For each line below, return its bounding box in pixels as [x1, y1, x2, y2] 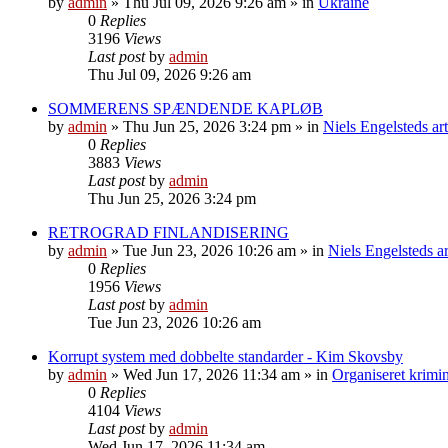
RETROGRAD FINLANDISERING [48, 223, 289, 241]
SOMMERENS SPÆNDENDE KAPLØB [48, 99, 323, 117]
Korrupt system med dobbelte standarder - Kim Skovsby [48, 347, 403, 365]
